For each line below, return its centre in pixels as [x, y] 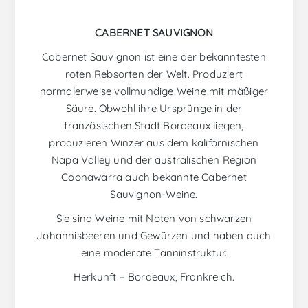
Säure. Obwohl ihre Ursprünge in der [154, 109]
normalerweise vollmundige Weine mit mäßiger [154, 91]
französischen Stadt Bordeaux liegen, [154, 126]
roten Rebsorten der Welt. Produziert [154, 74]
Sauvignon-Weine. [154, 195]
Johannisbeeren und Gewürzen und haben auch [154, 236]
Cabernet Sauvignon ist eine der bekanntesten [154, 57]
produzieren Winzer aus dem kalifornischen [154, 143]
